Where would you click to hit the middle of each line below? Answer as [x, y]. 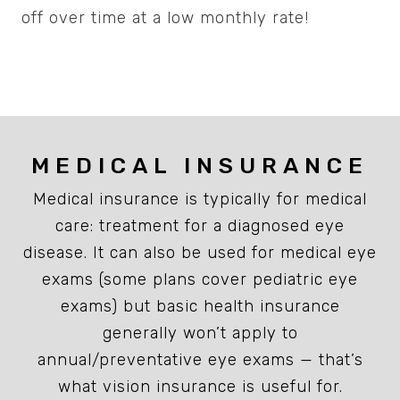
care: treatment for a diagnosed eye [200, 226]
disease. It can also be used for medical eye [200, 253]
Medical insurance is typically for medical [200, 200]
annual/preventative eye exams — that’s [200, 360]
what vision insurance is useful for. [200, 387]
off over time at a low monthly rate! [165, 18]
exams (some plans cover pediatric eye [200, 280]
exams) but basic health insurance [200, 307]
